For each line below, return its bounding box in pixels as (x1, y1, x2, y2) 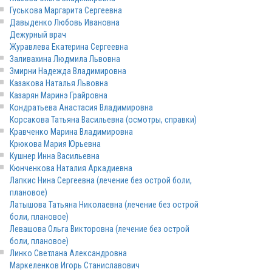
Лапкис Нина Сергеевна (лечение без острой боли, (10, 175, 192, 185)
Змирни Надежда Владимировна (10, 66, 126, 76)
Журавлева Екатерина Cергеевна (10, 42, 128, 52)
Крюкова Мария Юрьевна (10, 139, 101, 149)
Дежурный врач (10, 30, 66, 39)
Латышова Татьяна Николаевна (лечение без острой (10, 200, 199, 209)
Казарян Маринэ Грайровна (10, 90, 107, 100)
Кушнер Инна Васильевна (10, 151, 100, 161)
